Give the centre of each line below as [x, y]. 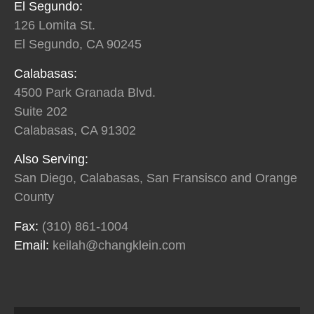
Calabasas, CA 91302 [75, 130]
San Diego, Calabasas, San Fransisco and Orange [156, 178]
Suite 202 [41, 111]
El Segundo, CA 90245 [78, 45]
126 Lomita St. [55, 26]
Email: [33, 245]
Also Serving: [51, 159]
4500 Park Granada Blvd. [85, 92]
